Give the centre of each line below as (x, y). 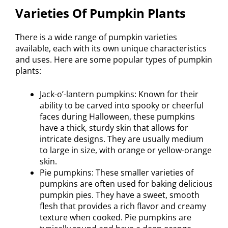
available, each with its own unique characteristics (111, 48)
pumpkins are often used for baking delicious (126, 183)
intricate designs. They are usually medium (122, 139)
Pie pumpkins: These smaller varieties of (117, 172)
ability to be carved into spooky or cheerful (122, 105)
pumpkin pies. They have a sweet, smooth (120, 195)
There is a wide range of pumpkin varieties (96, 37)
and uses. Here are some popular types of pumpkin (114, 59)
